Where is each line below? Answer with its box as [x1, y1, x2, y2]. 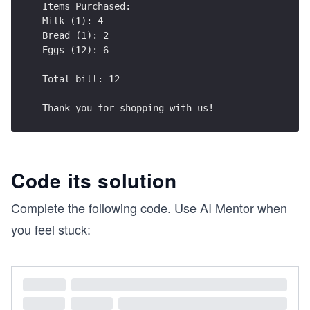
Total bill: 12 [42, 73, 120, 84]
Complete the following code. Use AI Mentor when [11, 199, 287, 217]
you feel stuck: [11, 220, 91, 239]
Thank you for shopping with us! [42, 102, 214, 113]
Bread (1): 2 [42, 29, 109, 41]
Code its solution [11, 166, 177, 195]
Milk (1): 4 [42, 15, 103, 26]
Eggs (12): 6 [42, 44, 109, 55]
